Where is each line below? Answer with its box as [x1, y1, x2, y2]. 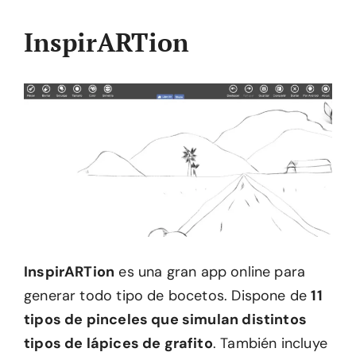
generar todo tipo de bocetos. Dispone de [24, 286, 311, 306]
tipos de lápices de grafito [24, 334, 213, 354]
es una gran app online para [114, 262, 306, 282]
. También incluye [212, 334, 327, 354]
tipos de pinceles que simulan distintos [24, 310, 308, 330]
